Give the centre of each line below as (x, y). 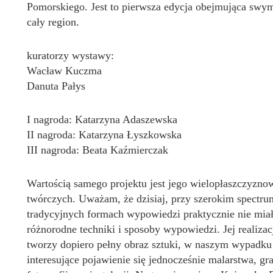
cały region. (53, 22)
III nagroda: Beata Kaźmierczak (97, 150)
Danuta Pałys (56, 86)
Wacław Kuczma (64, 71)
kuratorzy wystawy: (70, 55)
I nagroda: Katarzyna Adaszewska (102, 119)
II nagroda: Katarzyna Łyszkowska (104, 135)
